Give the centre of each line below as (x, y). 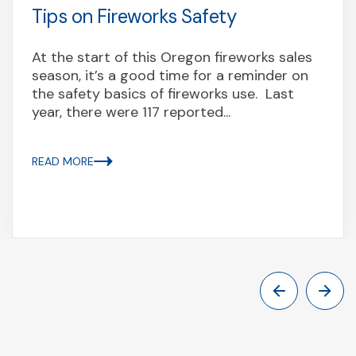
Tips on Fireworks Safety (134, 16)
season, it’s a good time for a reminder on (170, 75)
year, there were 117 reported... (131, 112)
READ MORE (63, 161)
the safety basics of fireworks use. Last (163, 93)
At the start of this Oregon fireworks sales (172, 57)
